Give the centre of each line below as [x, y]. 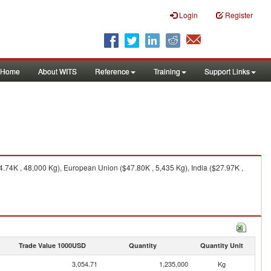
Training [167, 71]
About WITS [57, 71]
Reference [112, 71]
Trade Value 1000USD [52, 245]
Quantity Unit [221, 245]
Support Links [227, 71]
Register [239, 15]
